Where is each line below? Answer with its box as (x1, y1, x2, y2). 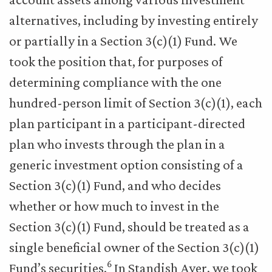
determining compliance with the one (9, 74, 222, 90)
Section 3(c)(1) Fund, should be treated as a (9, 219, 250, 234)
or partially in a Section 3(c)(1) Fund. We (9, 33, 237, 49)
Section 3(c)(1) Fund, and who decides (9, 177, 221, 193)
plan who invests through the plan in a (9, 136, 225, 152)
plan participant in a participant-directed (9, 115, 245, 131)
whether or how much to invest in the (9, 198, 219, 214)
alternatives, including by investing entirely (9, 12, 258, 28)
